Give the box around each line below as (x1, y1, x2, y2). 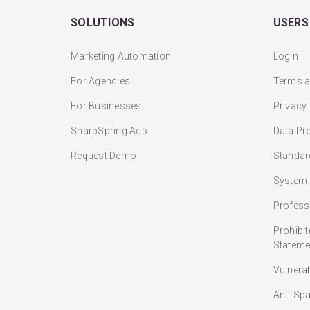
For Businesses (71, 100, 142, 112)
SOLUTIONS (71, 16, 135, 30)
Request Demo (71, 150, 136, 162)
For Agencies (71, 75, 130, 87)
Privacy (273, 100, 307, 112)
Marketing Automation (71, 51, 171, 62)
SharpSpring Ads (71, 125, 147, 137)
